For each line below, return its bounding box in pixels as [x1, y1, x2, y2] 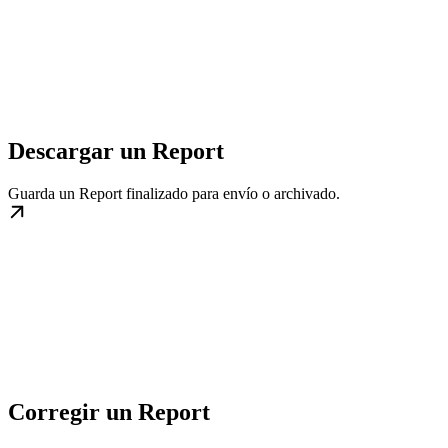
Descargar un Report [8, 138, 224, 165]
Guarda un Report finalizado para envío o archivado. [8, 185, 340, 203]
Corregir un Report [8, 399, 210, 426]
